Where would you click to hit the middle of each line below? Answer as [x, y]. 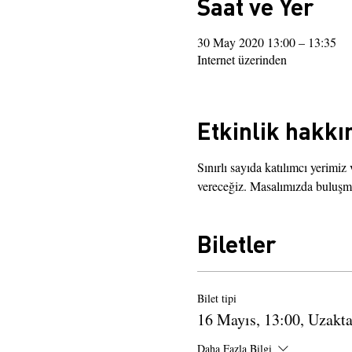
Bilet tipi [216, 298]
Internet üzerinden [242, 59]
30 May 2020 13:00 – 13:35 [266, 42]
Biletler [236, 244]
